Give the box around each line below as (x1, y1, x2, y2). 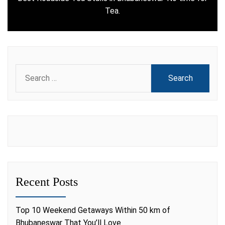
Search (15, 65, 41, 74)
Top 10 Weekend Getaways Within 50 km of (16, 205, 170, 215)
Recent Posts (16, 175, 78, 188)
